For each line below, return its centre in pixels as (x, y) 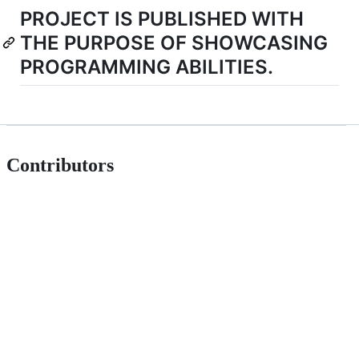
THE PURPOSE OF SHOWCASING (174, 43)
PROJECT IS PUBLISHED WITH (162, 19)
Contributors (60, 165)
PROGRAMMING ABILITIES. (147, 67)
